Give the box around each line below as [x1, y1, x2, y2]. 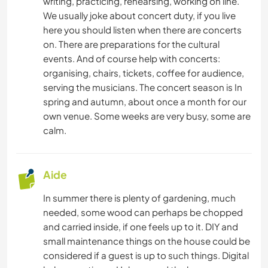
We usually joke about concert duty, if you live [43, 10, 236, 22]
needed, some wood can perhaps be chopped [43, 206, 243, 218]
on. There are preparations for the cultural [43, 38, 220, 50]
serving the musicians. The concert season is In [43, 81, 242, 93]
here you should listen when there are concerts [43, 24, 242, 36]
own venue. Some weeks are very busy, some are [43, 110, 251, 122]
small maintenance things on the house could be [43, 235, 250, 247]
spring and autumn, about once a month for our [43, 96, 246, 108]
